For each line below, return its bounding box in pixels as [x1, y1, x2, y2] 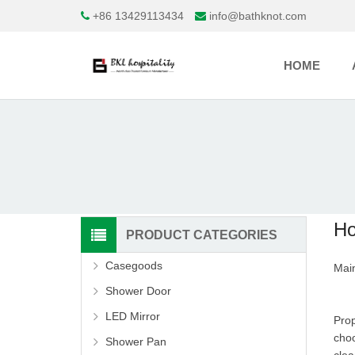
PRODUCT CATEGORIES [126, 228, 277, 242]
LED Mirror [105, 310, 160, 323]
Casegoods [105, 259, 162, 273]
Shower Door [105, 284, 171, 298]
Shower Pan [105, 335, 166, 349]
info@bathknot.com [209, 9, 307, 22]
